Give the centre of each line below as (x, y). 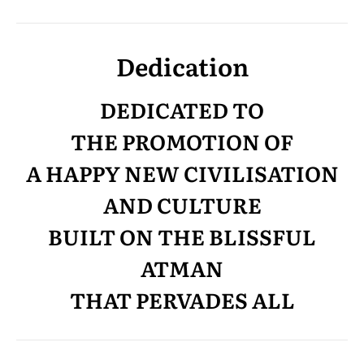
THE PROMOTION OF (182, 141)
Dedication (182, 66)
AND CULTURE (182, 204)
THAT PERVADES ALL (182, 299)
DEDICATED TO (182, 109)
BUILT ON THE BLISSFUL (182, 236)
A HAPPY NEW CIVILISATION (182, 173)
